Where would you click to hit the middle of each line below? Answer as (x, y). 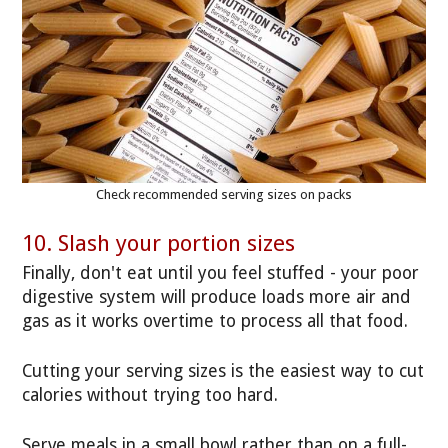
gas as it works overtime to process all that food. (215, 320)
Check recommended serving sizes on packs (224, 194)
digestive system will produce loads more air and (217, 296)
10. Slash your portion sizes (159, 243)
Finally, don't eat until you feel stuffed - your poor (221, 272)
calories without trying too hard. (150, 394)
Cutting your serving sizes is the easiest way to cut (223, 370)
